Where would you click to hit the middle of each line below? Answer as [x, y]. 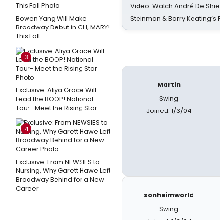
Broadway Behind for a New [60, 179]
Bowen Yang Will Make [51, 18]
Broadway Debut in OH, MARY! [63, 27]
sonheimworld [169, 195]
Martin [169, 85]
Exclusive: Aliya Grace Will [56, 90]
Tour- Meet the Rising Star [56, 108]
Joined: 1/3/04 [169, 111]
